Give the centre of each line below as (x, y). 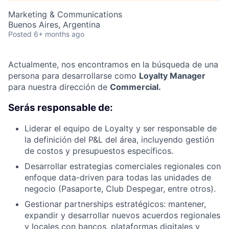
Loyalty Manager (172, 76)
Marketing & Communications (65, 14)
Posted (20, 34)
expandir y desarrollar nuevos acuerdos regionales (122, 215)
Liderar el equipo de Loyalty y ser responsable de (121, 129)
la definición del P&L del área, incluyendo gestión (119, 140)
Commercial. (135, 87)
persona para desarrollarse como (74, 76)
